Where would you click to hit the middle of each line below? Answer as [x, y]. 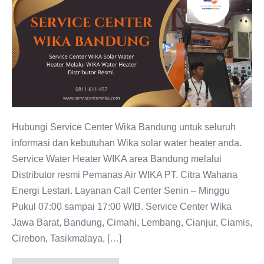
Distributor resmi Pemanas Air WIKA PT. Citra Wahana [125, 174]
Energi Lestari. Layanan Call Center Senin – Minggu [121, 190]
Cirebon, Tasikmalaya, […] [67, 238]
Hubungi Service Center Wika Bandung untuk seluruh [124, 127]
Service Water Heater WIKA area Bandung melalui [117, 159]
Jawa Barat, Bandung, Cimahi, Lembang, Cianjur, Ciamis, [132, 222]
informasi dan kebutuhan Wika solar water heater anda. [127, 143]
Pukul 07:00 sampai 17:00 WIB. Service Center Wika [122, 206]
